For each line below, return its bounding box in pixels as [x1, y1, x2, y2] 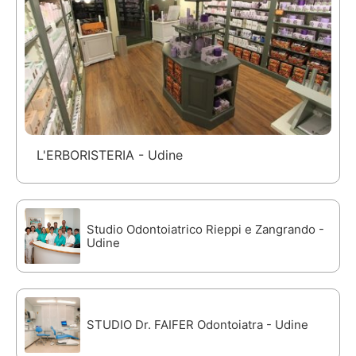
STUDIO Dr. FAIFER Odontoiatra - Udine [87, 317, 308, 333]
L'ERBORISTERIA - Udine [37, 147, 183, 164]
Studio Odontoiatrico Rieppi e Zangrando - [87, 222, 324, 238]
